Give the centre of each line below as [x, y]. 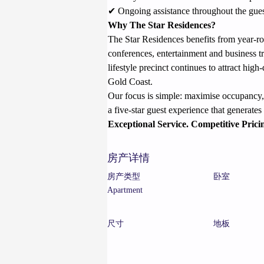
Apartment [125, 190]
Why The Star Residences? [162, 25]
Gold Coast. [130, 82]
